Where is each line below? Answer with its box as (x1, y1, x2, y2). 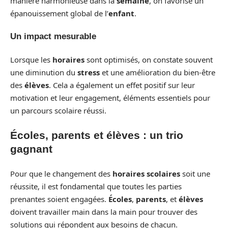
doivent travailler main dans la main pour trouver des (10, 206, 197, 217)
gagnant (10, 143, 52, 155)
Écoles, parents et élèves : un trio (10, 129, 183, 141)
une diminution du (10, 67, 77, 77)
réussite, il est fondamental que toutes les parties (10, 181, 182, 191)
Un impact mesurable (10, 32, 96, 42)
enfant (108, 8, 134, 18)
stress (77, 67, 100, 77)
